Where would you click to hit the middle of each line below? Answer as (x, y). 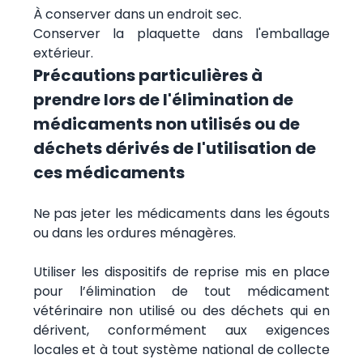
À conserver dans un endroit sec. (137, 14)
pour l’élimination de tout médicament (181, 291)
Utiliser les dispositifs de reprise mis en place (181, 271)
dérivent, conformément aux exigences (181, 330)
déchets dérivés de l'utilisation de (174, 148)
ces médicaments (109, 172)
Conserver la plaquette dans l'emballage (181, 33)
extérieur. (63, 53)
